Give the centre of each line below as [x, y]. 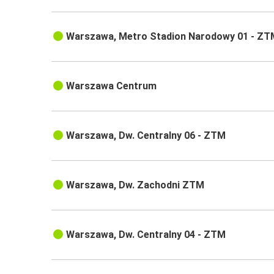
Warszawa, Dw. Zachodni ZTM [135, 185]
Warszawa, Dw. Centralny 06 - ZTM [146, 136]
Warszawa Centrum [112, 86]
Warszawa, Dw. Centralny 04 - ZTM [146, 235]
